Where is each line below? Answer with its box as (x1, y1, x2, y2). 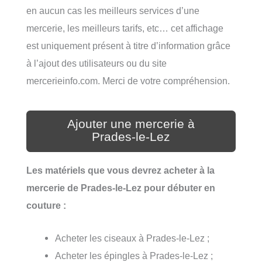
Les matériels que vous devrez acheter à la (26, 165, 215, 176)
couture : (26, 200, 66, 211)
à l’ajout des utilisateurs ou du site (26, 58, 167, 69)
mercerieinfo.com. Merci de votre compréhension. (26, 75, 230, 87)
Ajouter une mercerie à (67, 116, 195, 131)
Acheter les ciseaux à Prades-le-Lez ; (55, 233, 210, 244)
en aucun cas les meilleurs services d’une (26, 5, 199, 16)
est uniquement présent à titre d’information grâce (26, 40, 230, 51)
